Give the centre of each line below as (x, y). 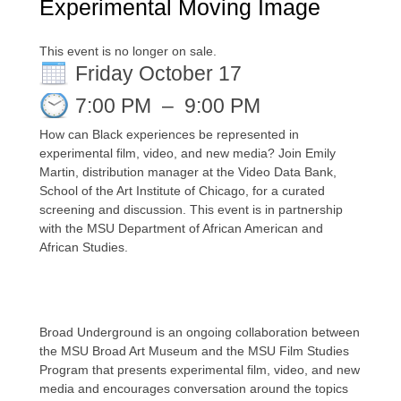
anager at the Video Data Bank (246, 172)
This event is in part (245, 209)
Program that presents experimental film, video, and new (200, 370)
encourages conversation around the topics (226, 388)
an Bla (92, 134)
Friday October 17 (158, 73)
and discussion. (144, 209)
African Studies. (84, 247)
